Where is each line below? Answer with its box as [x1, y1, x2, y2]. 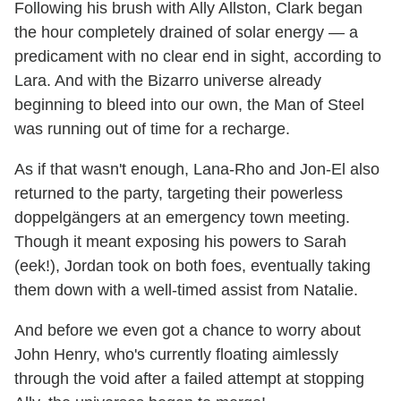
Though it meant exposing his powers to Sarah [14, 233, 346, 252]
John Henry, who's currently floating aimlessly [14, 346, 338, 364]
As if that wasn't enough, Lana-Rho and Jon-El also [14, 160, 380, 179]
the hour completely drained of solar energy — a [14, 23, 358, 42]
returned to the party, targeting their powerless [14, 184, 343, 203]
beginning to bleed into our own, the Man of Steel [14, 96, 364, 115]
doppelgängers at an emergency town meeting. [14, 209, 350, 227]
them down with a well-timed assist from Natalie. [14, 281, 358, 300]
